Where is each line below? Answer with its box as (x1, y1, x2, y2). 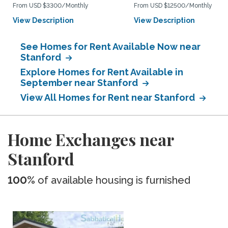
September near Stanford (20, 77, 140, 88)
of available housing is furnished (35, 174, 190, 186)
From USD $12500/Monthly (134, 2, 212, 9)
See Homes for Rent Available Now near (20, 41, 201, 52)
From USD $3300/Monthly (13, 2, 89, 9)
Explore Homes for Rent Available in (20, 67, 183, 77)
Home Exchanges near (8, 128, 174, 150)
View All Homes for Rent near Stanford (20, 92, 197, 103)
